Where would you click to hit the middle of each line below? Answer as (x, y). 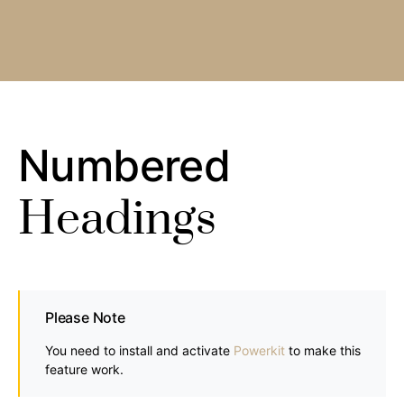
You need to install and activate (139, 350)
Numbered (124, 165)
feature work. (84, 369)
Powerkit (259, 350)
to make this (323, 350)
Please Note (85, 317)
